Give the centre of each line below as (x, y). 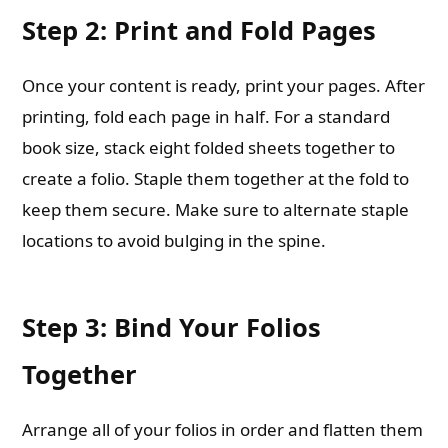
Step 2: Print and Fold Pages (199, 30)
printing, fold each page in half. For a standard (206, 116)
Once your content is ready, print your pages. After (224, 85)
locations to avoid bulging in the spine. (174, 240)
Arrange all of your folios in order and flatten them (223, 429)
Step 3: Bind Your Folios (172, 327)
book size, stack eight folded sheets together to (209, 147)
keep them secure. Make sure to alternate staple (216, 209)
